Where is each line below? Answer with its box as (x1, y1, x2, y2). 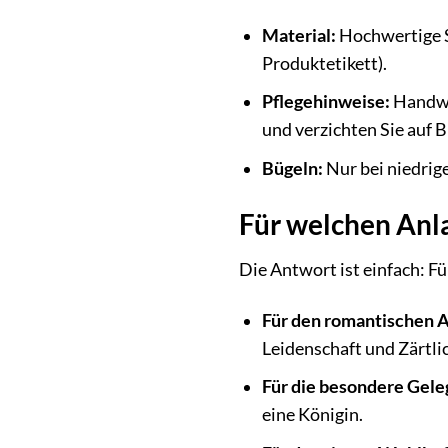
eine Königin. (261, 404, 363, 426)
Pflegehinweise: (261, 91, 390, 113)
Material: (261, 24, 336, 46)
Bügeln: (261, 158, 323, 180)
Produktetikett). (261, 52, 387, 74)
